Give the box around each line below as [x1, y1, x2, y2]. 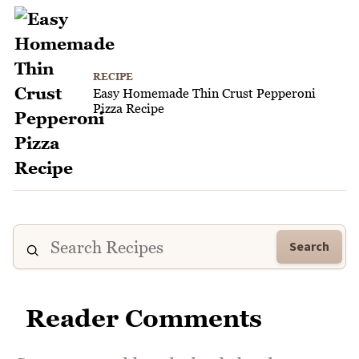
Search [289, 238, 329, 256]
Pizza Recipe [93, 101, 164, 116]
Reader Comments [26, 304, 262, 333]
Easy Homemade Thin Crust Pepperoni [93, 86, 316, 101]
